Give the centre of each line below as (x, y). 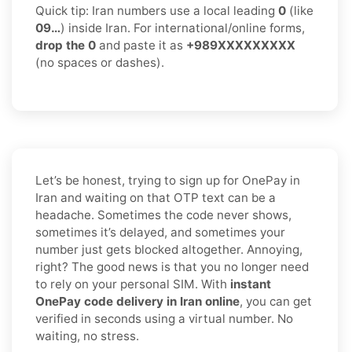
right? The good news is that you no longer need (172, 266)
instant (251, 284)
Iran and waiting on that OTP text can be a (156, 197)
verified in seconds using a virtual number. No (164, 318)
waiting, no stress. (87, 335)
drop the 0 (66, 45)
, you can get (276, 301)
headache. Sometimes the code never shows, (163, 214)
